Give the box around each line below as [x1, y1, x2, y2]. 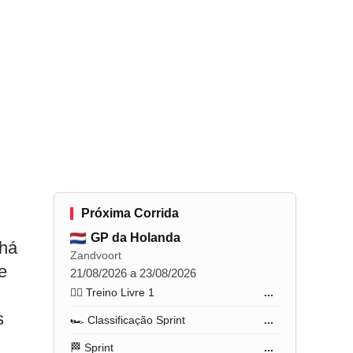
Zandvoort [70, 249, 122, 262]
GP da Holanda [91, 231, 181, 244]
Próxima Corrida [81, 206, 180, 220]
